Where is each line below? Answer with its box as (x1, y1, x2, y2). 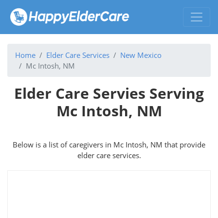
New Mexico (120, 50, 162, 60)
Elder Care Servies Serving (14, 83, 204, 103)
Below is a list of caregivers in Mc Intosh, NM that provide (13, 139, 205, 149)
